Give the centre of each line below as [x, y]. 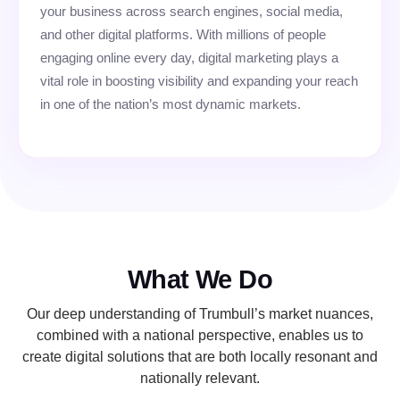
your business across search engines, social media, [192, 11]
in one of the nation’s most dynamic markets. [171, 104]
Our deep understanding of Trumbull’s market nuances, [200, 314]
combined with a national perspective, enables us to [200, 336]
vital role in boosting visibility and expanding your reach [199, 80]
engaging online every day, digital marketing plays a [189, 57]
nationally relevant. [200, 379]
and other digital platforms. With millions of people [183, 34]
